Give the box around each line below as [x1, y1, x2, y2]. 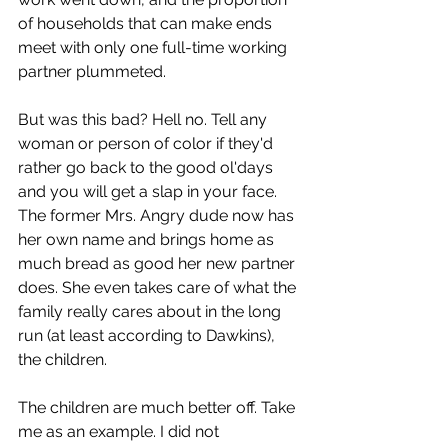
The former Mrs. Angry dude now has [18, 206, 298, 225]
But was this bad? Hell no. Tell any [18, 110, 271, 129]
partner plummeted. [18, 62, 170, 81]
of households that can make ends [18, 14, 276, 33]
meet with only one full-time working [18, 38, 291, 57]
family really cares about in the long [18, 302, 285, 321]
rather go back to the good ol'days [18, 158, 277, 177]
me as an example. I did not [18, 422, 223, 441]
